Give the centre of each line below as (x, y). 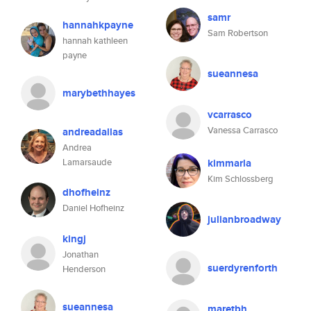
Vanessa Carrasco (243, 130)
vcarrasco (230, 115)
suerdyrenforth (243, 268)
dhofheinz (86, 192)
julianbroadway (244, 219)
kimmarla (229, 163)
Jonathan (81, 254)
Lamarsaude (87, 162)
